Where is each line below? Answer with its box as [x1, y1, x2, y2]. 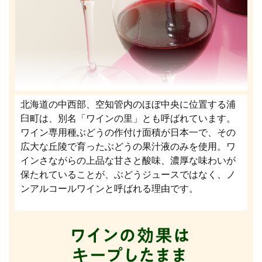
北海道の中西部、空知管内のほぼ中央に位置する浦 [20, 99, 236, 109]
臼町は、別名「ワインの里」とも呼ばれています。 [20, 113, 236, 123]
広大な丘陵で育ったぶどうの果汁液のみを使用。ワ [20, 141, 236, 151]
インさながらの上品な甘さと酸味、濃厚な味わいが [20, 155, 236, 166]
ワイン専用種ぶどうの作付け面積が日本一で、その [20, 127, 236, 137]
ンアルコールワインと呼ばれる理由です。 [20, 183, 198, 194]
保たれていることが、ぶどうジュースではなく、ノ [20, 169, 236, 180]
